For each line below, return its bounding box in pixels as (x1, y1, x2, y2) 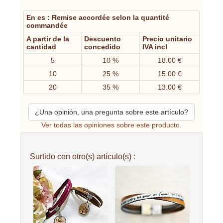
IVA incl (142, 43, 167, 51)
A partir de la (26, 35, 69, 43)
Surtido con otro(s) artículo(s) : (30, 152, 135, 161)
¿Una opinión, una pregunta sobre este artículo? (35, 108, 188, 116)
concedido (84, 43, 120, 51)
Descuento (84, 35, 121, 43)
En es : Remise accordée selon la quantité (26, 13, 169, 22)
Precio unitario (142, 35, 192, 43)
